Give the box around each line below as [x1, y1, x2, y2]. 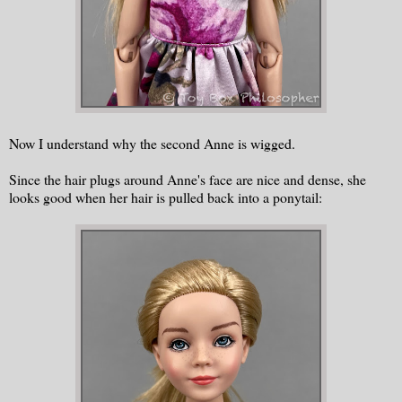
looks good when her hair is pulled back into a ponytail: [9, 187, 322, 206]
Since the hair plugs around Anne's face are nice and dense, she [9, 169, 366, 188]
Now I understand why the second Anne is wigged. [9, 133, 295, 153]
